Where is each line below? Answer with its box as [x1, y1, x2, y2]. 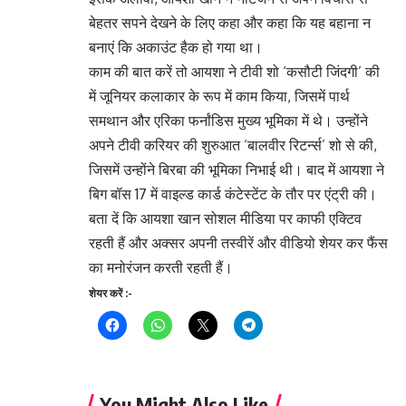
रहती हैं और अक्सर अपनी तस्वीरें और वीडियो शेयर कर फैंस [89, 234, 388, 253]
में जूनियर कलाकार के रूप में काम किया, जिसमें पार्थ [89, 87, 350, 106]
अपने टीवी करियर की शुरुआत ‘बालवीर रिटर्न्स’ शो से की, [89, 136, 377, 155]
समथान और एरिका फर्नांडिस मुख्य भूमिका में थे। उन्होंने [89, 111, 368, 130]
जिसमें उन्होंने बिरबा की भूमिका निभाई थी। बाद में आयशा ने [89, 160, 384, 179]
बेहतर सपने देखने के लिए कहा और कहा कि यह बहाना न [89, 14, 371, 33]
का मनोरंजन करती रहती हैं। [89, 258, 233, 277]
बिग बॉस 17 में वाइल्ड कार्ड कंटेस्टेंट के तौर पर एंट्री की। [89, 185, 377, 204]
